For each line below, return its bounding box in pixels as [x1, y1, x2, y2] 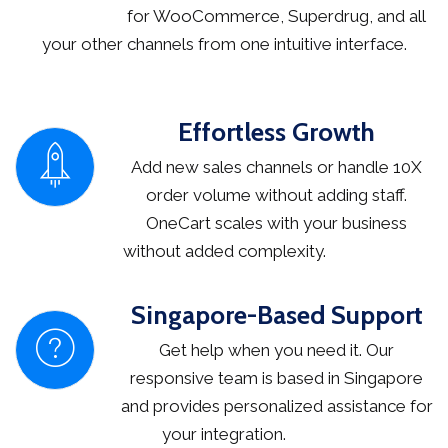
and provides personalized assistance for [120, 396, 433, 417]
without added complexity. [122, 241, 326, 262]
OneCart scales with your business [146, 213, 407, 234]
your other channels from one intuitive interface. [41, 34, 407, 55]
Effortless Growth [178, 116, 375, 149]
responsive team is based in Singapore [130, 368, 423, 389]
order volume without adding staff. [146, 185, 407, 206]
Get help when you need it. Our [159, 340, 394, 361]
